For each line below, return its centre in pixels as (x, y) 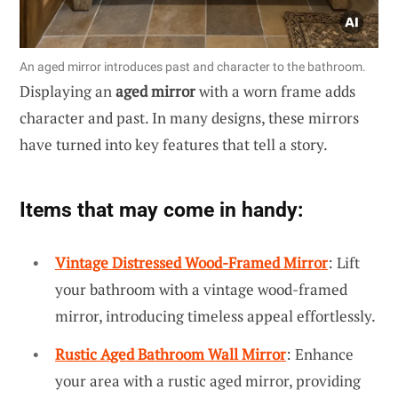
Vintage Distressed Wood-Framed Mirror (191, 262)
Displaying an (68, 91)
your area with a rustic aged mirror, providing (208, 381)
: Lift (344, 262)
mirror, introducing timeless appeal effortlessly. (215, 315)
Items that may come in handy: (161, 209)
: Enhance (320, 354)
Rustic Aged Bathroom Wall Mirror (171, 354)
